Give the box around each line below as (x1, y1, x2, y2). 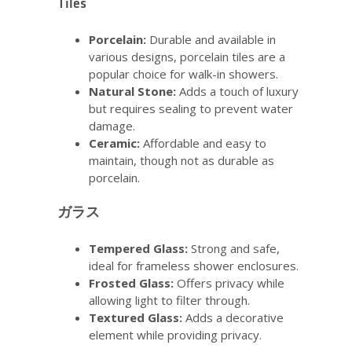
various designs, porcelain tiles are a (89, 48, 285, 64)
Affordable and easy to (140, 134, 266, 151)
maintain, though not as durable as (89, 152, 274, 168)
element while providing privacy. (89, 326, 262, 343)
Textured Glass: (89, 309, 182, 325)
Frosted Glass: (89, 274, 174, 291)
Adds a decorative (182, 309, 284, 325)
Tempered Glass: (89, 240, 188, 256)
